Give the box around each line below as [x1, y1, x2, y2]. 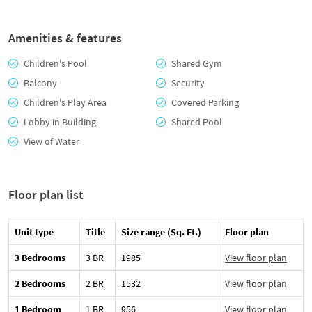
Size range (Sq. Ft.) [121, 225, 201, 238]
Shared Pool [171, 115, 222, 128]
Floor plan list [8, 186, 84, 203]
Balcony [24, 76, 57, 89]
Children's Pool [24, 56, 87, 70]
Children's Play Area [24, 95, 107, 109]
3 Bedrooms [15, 251, 65, 264]
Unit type [15, 225, 54, 238]
